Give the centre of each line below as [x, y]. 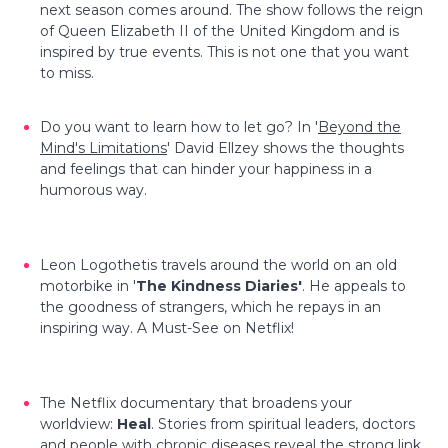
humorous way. [93, 189]
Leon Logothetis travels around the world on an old [218, 264]
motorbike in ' [88, 285]
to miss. [69, 72]
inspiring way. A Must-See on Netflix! [167, 327]
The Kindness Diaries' [219, 285]
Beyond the [359, 126]
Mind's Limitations [103, 147]
